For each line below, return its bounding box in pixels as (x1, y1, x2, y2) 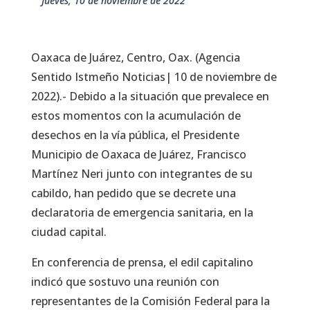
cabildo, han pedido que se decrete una (30, 185, 236, 201)
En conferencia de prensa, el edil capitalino (30, 255, 253, 271)
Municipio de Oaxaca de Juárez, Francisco (30, 147, 246, 163)
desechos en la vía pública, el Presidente (30, 127, 239, 143)
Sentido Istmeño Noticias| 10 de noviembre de (30, 69, 277, 85)
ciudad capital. (30, 224, 107, 240)
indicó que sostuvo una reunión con (30, 274, 219, 290)
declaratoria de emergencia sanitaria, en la (30, 205, 253, 221)
